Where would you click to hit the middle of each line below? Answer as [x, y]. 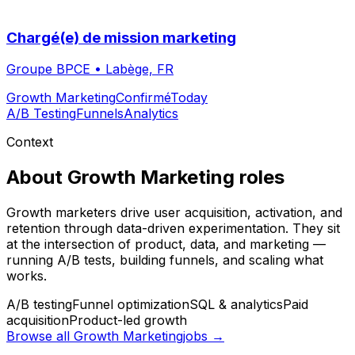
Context [30, 142]
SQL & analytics [236, 305]
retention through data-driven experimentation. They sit [173, 229]
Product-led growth [128, 321]
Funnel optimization [131, 305]
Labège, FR [139, 69]
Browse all [40, 336]
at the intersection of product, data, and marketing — [166, 244]
